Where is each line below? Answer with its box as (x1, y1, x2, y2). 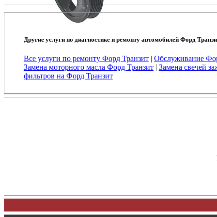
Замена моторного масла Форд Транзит (23, 62, 154, 71)
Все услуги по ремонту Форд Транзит (23, 54, 149, 62)
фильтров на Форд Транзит (23, 71, 113, 80)
